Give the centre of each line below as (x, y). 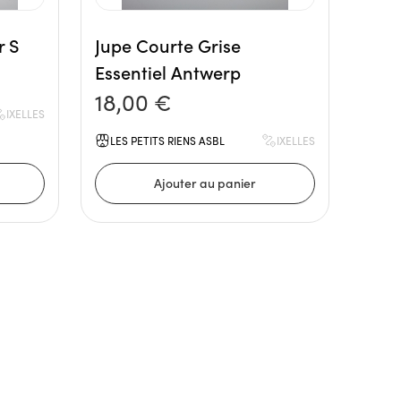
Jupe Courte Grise (168, 45)
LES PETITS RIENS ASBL (167, 140)
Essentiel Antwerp (168, 72)
